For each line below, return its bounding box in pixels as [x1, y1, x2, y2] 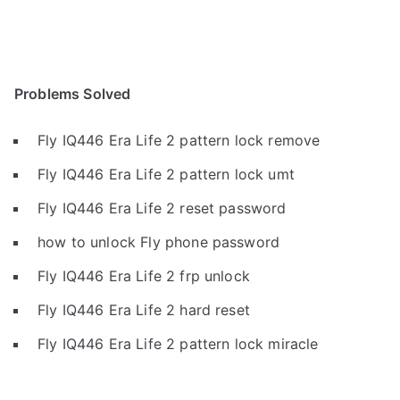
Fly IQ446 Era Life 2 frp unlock [37, 267, 250, 285]
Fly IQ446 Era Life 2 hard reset [37, 301, 250, 319]
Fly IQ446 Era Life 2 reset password [37, 199, 287, 217]
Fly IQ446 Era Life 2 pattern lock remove [37, 131, 321, 149]
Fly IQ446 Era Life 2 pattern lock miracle [37, 335, 319, 353]
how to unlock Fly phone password [37, 233, 280, 251]
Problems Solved [14, 85, 131, 103]
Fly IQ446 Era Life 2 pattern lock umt [37, 165, 295, 183]
